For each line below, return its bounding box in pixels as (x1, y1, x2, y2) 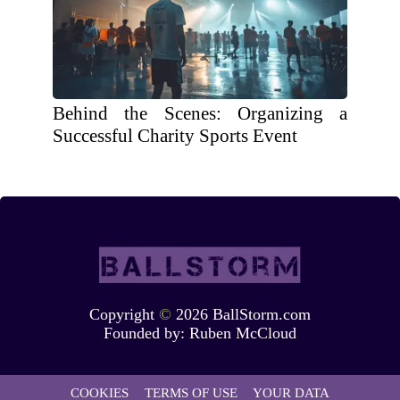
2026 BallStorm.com (171, 304, 311, 323)
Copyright (89, 304, 159, 323)
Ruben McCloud (189, 323, 296, 342)
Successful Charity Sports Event (53, 125, 297, 146)
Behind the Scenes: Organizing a (53, 103, 347, 124)
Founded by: (104, 323, 189, 342)
